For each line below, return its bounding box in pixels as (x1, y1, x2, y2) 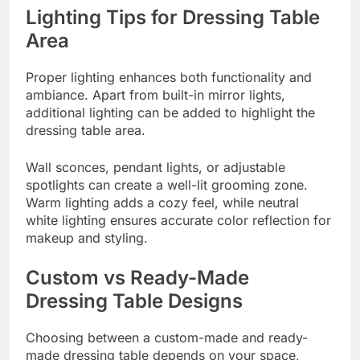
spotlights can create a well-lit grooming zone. (26, 176, 308, 193)
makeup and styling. (26, 229, 148, 246)
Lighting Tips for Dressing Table (26, 5, 320, 29)
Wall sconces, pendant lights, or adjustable (26, 158, 285, 175)
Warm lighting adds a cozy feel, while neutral (26, 194, 299, 211)
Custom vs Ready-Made (26, 265, 249, 289)
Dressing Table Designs (26, 288, 243, 313)
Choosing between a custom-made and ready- (26, 329, 308, 346)
